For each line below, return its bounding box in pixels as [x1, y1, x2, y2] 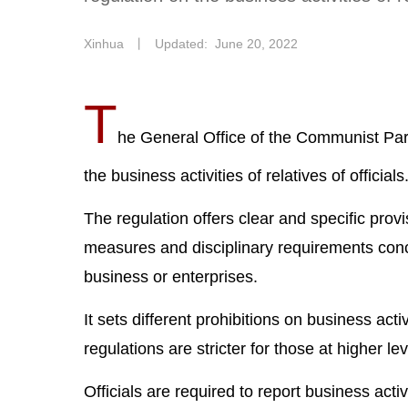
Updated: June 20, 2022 [155, 36, 298, 51]
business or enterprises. [84, 268, 258, 286]
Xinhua [84, 36, 124, 51]
